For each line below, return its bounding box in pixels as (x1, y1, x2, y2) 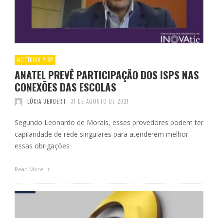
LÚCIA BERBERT (27, 97, 66, 106)
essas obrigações (15, 141, 70, 151)
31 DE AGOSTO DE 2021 (71, 97, 129, 106)
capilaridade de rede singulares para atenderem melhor (15, 129, 188, 139)
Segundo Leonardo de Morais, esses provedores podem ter (15, 118, 203, 127)
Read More (15, 165, 45, 173)
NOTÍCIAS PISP (17, 56, 53, 64)
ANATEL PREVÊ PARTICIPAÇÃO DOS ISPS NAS (15, 67, 199, 83)
